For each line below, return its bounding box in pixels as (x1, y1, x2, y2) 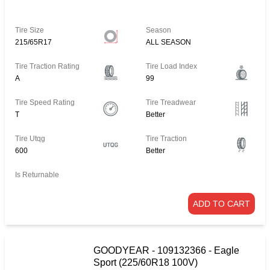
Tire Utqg (15, 134, 45, 143)
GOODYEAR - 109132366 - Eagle (93, 245, 239, 256)
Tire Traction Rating (15, 62, 80, 71)
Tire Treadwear (146, 98, 196, 107)
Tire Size (15, 26, 44, 35)
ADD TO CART (193, 199, 250, 209)
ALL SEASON (146, 38, 192, 47)
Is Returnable (15, 171, 59, 180)
